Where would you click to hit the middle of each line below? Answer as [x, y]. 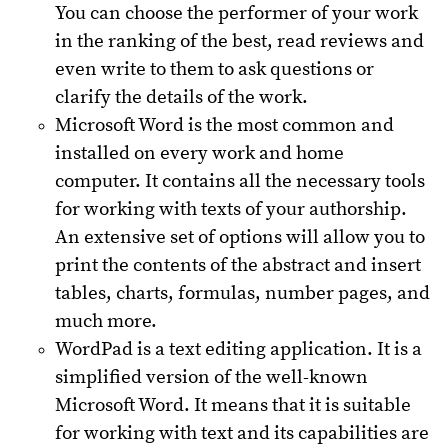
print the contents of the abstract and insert [238, 265]
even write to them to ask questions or [214, 69]
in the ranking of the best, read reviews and [239, 41]
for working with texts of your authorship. [231, 209]
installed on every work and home [199, 153]
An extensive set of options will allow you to [240, 237]
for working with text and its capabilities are [242, 433]
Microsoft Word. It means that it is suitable [233, 405]
